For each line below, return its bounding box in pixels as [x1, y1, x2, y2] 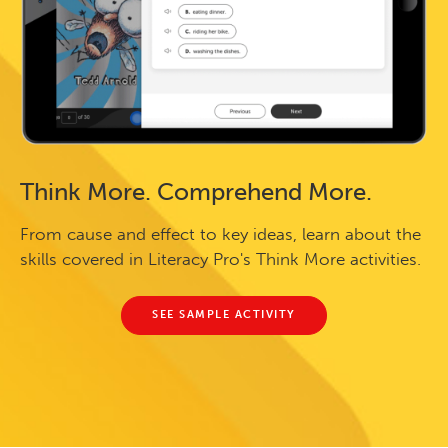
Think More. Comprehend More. [20, 176, 372, 206]
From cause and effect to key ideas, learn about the [20, 223, 421, 244]
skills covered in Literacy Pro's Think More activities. [20, 248, 421, 269]
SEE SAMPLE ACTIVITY [152, 308, 296, 322]
